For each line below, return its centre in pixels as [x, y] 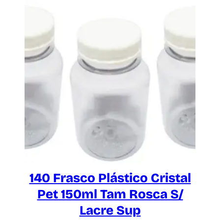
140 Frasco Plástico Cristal [110, 178]
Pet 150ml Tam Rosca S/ [110, 194]
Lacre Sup [110, 211]
